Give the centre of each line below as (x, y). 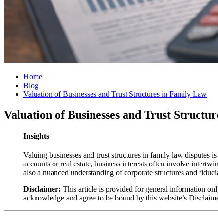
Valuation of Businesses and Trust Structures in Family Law (115, 94)
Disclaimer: (42, 189)
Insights (36, 136)
